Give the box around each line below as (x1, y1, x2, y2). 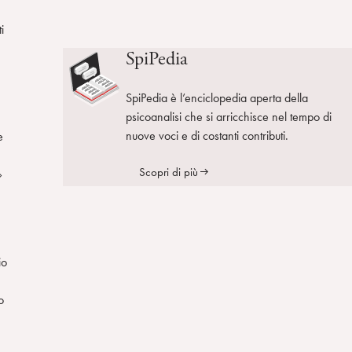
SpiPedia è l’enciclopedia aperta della (126, 90, 308, 105)
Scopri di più (139, 165, 198, 179)
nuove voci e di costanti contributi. (126, 128, 288, 143)
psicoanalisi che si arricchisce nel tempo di (126, 109, 332, 124)
